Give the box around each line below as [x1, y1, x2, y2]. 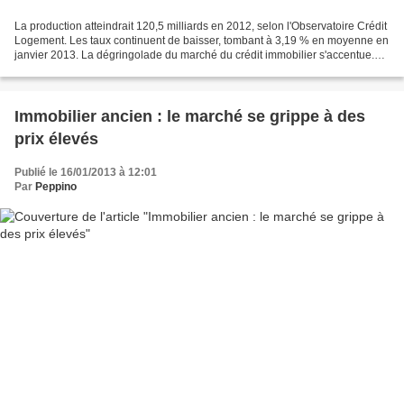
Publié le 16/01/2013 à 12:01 [14, 166, 157, 179]
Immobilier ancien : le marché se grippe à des [14, 107, 365, 126]
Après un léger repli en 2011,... [14, 63, 165, 77]
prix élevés [14, 130, 98, 149]
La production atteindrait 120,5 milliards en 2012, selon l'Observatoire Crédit [14, 20, 387, 33]
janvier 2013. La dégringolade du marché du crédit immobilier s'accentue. [14, 49, 374, 62]
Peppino [35, 180, 77, 194]
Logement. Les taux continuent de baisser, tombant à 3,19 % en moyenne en [14, 34, 389, 48]
